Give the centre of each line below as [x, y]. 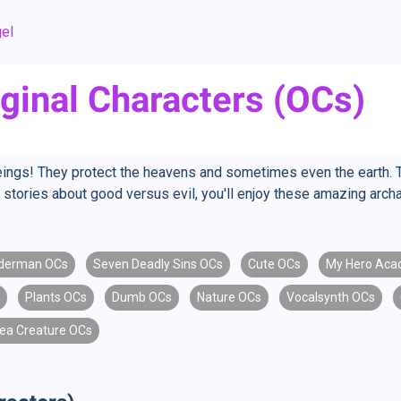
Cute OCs [274, 264]
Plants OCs [56, 297]
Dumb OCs [142, 297]
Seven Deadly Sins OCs [158, 264]
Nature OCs [229, 297]
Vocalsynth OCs [331, 297]
